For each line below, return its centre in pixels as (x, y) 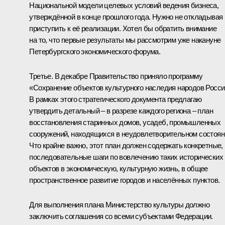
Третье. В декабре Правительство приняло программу (116, 76)
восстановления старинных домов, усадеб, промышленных (125, 122)
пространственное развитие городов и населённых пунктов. (125, 180)
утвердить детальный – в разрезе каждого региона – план (121, 110)
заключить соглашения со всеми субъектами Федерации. (121, 216)
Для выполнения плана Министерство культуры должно (119, 204)
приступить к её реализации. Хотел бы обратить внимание (123, 28)
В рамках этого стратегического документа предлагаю (116, 99)
